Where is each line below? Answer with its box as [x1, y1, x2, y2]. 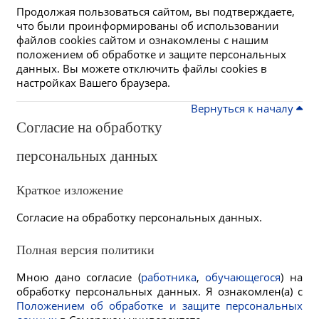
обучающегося [205, 270, 281, 284]
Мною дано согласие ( [16, 270, 141, 284]
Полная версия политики [16, 243, 155, 257]
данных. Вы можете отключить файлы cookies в [16, 61, 267, 75]
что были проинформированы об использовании [16, 19, 279, 33]
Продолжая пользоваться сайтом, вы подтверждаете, [16, 4, 295, 19]
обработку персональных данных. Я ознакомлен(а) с [16, 284, 303, 298]
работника [140, 270, 197, 284]
